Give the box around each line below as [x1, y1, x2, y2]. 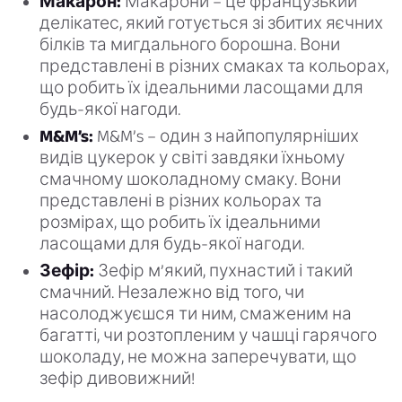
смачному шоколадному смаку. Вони [39, 170, 341, 189]
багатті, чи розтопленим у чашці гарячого [39, 326, 377, 345]
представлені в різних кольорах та [39, 191, 322, 211]
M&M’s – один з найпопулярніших [93, 127, 359, 146]
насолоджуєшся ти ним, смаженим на [39, 304, 352, 324]
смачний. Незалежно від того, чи [39, 283, 304, 302]
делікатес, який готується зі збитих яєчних [39, 13, 383, 33]
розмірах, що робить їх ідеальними [39, 213, 320, 232]
